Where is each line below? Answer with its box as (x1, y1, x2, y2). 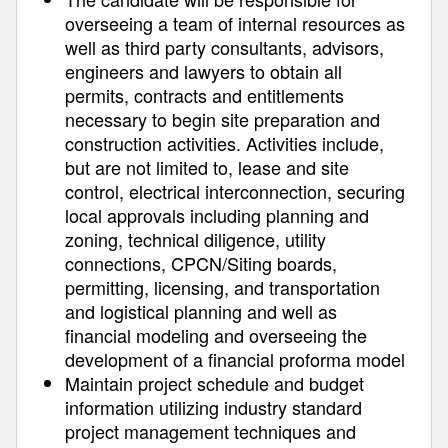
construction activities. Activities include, (65, 130, 384, 156)
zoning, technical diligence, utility (65, 226, 326, 252)
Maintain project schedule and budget (65, 370, 364, 396)
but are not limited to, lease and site (65, 154, 349, 180)
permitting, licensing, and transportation (65, 274, 380, 300)
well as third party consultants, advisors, (65, 34, 384, 60)
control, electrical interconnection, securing (65, 178, 405, 204)
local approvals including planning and (65, 202, 369, 228)
